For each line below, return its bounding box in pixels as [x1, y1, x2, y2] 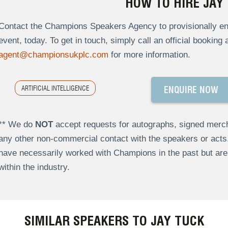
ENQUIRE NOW [163, 84, 218, 96]
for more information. [108, 50, 190, 60]
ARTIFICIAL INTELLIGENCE [21, 84, 89, 93]
